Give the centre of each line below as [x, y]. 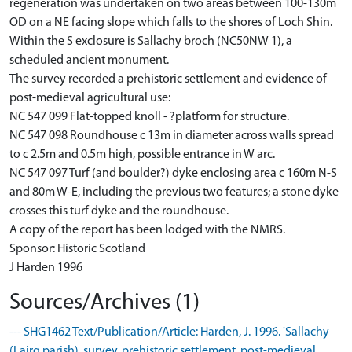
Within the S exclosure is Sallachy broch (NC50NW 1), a [151, 42]
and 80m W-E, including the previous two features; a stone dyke [174, 192]
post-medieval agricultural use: [90, 98]
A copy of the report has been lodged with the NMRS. [147, 230]
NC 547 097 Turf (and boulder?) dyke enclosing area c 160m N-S [173, 174]
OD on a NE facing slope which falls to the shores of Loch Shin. [171, 23]
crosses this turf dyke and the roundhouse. [119, 211]
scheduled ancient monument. [89, 60]
